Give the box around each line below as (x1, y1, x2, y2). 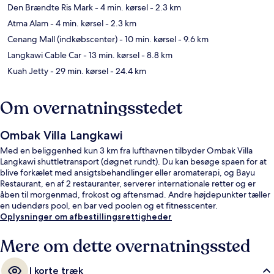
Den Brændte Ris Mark (7, 1, 93, 13)
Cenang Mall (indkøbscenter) (7, 33, 117, 45)
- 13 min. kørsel (81, 49, 139, 61)
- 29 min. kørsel (48, 65, 108, 76)
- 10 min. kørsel (117, 33, 176, 45)
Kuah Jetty (7, 65, 48, 76)
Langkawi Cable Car (7, 49, 81, 61)
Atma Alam (7, 17, 48, 29)
